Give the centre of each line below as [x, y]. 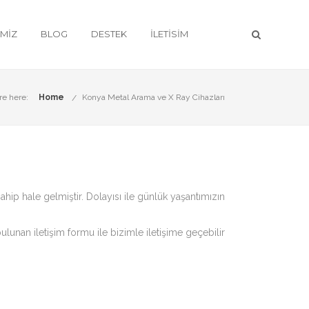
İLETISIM [169, 34]
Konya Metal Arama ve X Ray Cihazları [153, 97]
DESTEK [109, 34]
